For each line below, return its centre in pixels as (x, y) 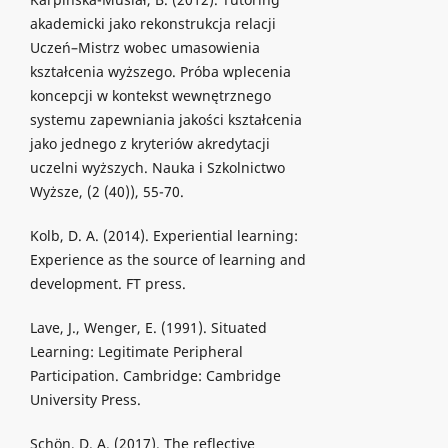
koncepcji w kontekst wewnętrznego (150, 96)
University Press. (85, 400)
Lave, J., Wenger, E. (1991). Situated (148, 328)
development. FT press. (107, 284)
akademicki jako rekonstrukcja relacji (152, 24)
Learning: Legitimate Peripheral (136, 352)
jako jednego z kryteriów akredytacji (149, 144)
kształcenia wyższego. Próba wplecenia (160, 72)
